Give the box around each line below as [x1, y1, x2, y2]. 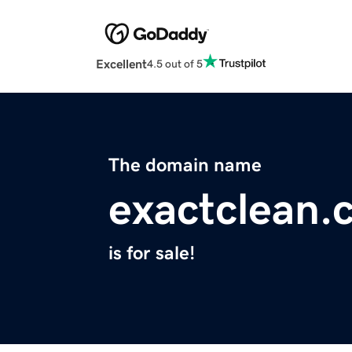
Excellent [96, 57, 147, 71]
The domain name [108, 156, 262, 175]
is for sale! [108, 244, 195, 263]
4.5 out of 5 [147, 57, 203, 69]
